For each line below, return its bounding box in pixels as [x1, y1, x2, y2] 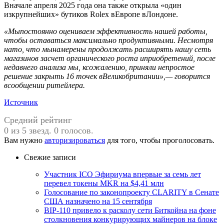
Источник [4, 97, 38, 106]
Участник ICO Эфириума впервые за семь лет [44, 169, 201, 178]
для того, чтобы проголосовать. [105, 135, 214, 144]
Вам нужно [4, 135, 44, 144]
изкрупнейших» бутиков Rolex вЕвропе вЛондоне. [4, 9, 178, 18]
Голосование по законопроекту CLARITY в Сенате [44, 187, 219, 196]
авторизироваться [44, 135, 105, 144]
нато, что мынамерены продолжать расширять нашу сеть [4, 44, 211, 53]
